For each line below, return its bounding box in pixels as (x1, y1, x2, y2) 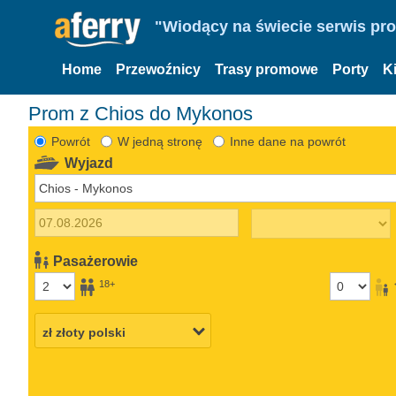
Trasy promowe (215, 62, 318, 77)
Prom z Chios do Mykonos (28, 102, 253, 125)
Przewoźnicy (116, 62, 201, 77)
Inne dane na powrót (229, 133, 346, 148)
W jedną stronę (117, 133, 202, 148)
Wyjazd (65, 155, 114, 171)
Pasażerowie (53, 253, 139, 269)
